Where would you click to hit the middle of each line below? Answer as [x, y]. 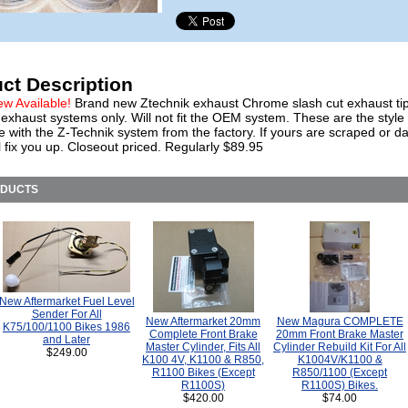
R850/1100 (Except [340, 372]
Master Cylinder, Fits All [203, 347]
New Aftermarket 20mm [203, 321]
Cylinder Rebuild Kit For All [340, 347]
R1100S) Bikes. [340, 385]
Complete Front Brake [203, 334]
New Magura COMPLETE [340, 321]
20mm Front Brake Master [340, 334]
